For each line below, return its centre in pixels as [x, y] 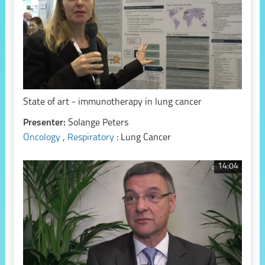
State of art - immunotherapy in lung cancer [112, 102]
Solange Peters [98, 123]
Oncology [43, 138]
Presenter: [45, 123]
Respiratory [92, 138]
